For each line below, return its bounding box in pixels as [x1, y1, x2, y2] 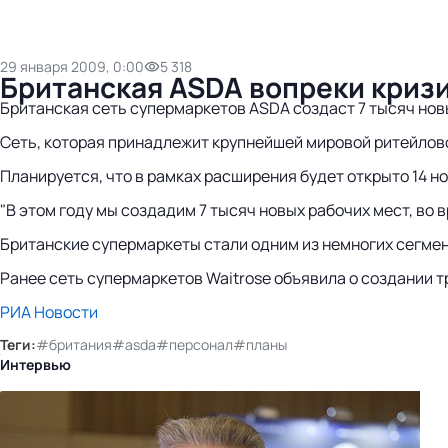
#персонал [156, 334, 233, 354]
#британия [36, 334, 112, 354]
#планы [233, 334, 287, 354]
